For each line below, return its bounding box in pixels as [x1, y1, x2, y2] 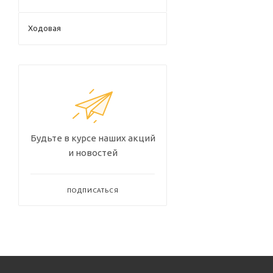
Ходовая [28, 24, 61, 32]
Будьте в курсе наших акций [30, 133, 155, 143]
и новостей [68, 147, 118, 158]
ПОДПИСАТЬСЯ [66, 187, 119, 194]
